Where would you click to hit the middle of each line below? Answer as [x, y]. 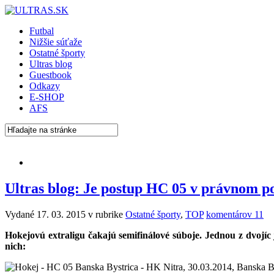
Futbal [42, 31]
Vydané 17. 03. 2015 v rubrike [65, 214]
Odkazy [45, 86]
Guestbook [50, 75]
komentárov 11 [235, 214]
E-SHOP [47, 97]
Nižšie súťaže [56, 42]
